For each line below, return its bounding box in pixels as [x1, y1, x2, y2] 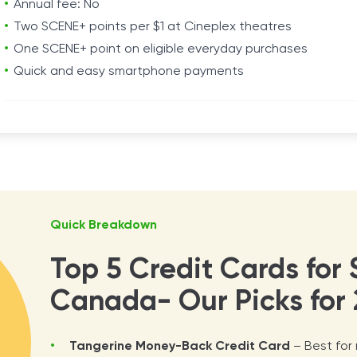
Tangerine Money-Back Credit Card [69, 340, 291, 353]
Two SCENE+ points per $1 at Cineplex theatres [14, 21, 292, 33]
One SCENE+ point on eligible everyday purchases [14, 43, 308, 56]
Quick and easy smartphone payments [14, 65, 244, 78]
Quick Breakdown [50, 219, 158, 232]
